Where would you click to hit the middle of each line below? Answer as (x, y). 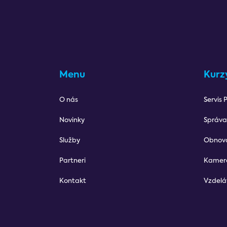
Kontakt (73, 181)
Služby (70, 141)
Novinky (72, 120)
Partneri (72, 161)
